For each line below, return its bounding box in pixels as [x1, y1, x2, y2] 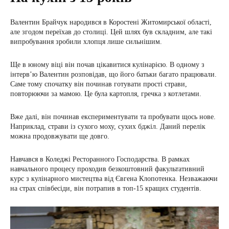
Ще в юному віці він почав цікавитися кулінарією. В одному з [10, 61, 204, 68]
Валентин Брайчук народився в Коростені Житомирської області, [10, 18, 212, 26]
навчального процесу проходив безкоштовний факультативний [10, 165, 204, 173]
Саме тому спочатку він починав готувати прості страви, [10, 80, 187, 88]
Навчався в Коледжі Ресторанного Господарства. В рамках [10, 155, 190, 163]
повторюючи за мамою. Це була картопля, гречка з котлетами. [10, 90, 201, 98]
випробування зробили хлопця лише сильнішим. [10, 38, 162, 45]
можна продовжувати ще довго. [10, 132, 109, 140]
